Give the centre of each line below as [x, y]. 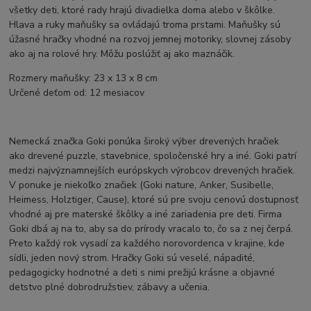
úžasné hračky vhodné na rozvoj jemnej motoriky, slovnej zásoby [150, 39]
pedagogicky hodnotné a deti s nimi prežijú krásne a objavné [142, 272]
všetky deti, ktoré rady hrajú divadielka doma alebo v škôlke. [142, 10]
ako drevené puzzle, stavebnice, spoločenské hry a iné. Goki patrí [153, 155]
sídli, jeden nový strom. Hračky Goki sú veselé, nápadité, [132, 258]
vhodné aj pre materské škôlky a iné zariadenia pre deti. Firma [146, 214]
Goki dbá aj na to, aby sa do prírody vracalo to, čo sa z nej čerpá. [151, 228]
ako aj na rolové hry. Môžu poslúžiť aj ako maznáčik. [122, 53]
